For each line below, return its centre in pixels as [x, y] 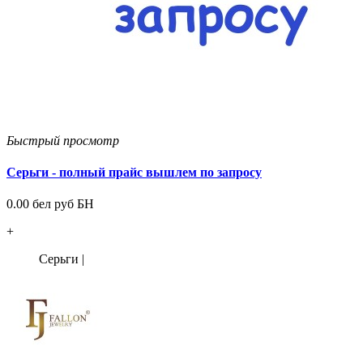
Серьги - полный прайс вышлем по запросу [134, 173]
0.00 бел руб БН [50, 204]
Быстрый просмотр [63, 140]
